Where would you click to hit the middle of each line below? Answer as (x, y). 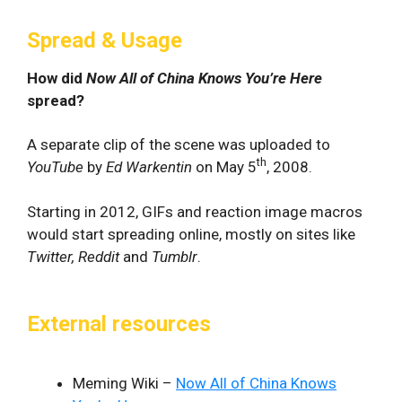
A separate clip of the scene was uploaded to (179, 144)
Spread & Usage (105, 40)
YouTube (55, 166)
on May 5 (226, 166)
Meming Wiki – (124, 383)
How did (57, 78)
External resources (119, 324)
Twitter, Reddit (75, 257)
